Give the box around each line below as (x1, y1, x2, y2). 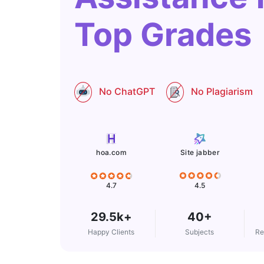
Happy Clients (88, 227, 135, 237)
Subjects (185, 227, 214, 237)
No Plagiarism (191, 85, 253, 98)
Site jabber (180, 148, 220, 157)
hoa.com (96, 148, 127, 157)
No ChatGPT (99, 85, 155, 98)
